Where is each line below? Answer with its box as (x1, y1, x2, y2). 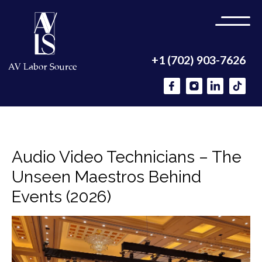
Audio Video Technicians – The (12, 147, 242, 167)
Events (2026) (12, 187, 111, 206)
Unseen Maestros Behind (12, 167, 201, 187)
